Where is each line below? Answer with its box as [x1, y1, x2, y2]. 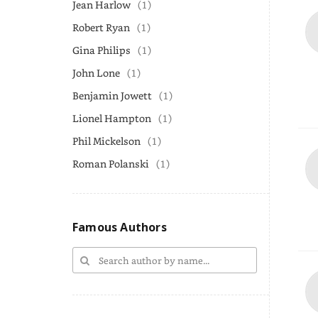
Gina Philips [72, 43, 131, 57]
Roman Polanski [72, 157, 149, 170]
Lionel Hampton [72, 111, 151, 125]
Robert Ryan [72, 21, 130, 34]
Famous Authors [72, 219, 167, 235]
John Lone [72, 66, 120, 79]
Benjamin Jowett [72, 89, 152, 102]
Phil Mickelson [72, 134, 141, 148]
